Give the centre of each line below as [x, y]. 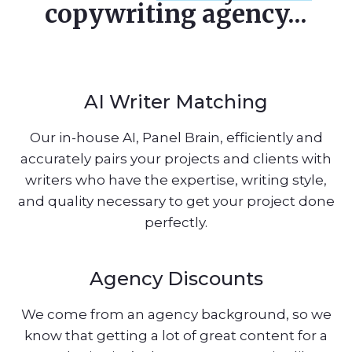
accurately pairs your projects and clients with [176, 159]
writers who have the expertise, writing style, [176, 180]
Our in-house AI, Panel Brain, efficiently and [176, 137]
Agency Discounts [176, 278]
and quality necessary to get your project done [176, 201]
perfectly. [176, 222]
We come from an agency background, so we [176, 314]
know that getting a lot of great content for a [176, 335]
